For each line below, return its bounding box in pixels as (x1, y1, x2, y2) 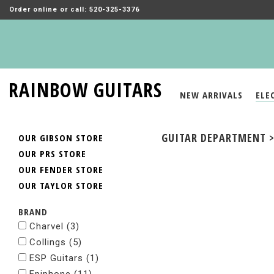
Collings (26, 237, 69, 248)
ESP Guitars (26, 253, 86, 264)
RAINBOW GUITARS (9, 76, 162, 103)
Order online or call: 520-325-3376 (9, 6, 139, 13)
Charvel (26, 221, 67, 232)
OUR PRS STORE (18, 147, 86, 160)
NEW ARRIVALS (180, 89, 243, 101)
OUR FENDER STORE (18, 163, 103, 176)
